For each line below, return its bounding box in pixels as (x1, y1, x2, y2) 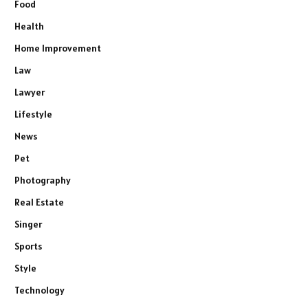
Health (14, 19, 44, 32)
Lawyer (14, 85, 45, 98)
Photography (14, 173, 71, 186)
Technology (14, 283, 65, 296)
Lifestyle (14, 107, 52, 120)
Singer (14, 217, 42, 230)
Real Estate (14, 195, 64, 208)
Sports (14, 239, 42, 252)
